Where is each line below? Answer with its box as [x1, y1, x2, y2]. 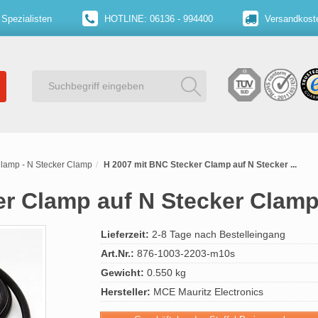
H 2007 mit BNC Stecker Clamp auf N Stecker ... [104, 160, 297, 170]
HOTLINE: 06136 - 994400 [101, 13, 213, 24]
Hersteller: [101, 286, 150, 297]
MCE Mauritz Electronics [150, 286, 263, 297]
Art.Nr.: [101, 248, 134, 259]
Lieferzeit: [101, 229, 149, 240]
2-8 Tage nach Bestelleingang [149, 229, 285, 240]
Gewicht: [101, 267, 144, 278]
